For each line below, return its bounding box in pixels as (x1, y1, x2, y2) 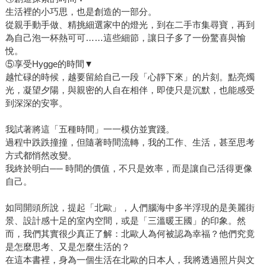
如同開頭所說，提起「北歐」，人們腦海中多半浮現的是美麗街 (5, 202, 255, 213)
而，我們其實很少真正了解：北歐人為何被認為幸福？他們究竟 (5, 228, 255, 239)
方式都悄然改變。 (5, 150, 77, 160)
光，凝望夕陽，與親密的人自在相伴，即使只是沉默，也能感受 (5, 84, 255, 95)
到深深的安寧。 (5, 97, 68, 108)
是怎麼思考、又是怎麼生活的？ (5, 241, 130, 252)
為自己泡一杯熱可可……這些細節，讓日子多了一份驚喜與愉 (5, 32, 246, 43)
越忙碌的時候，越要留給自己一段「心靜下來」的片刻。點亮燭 (5, 71, 255, 82)
